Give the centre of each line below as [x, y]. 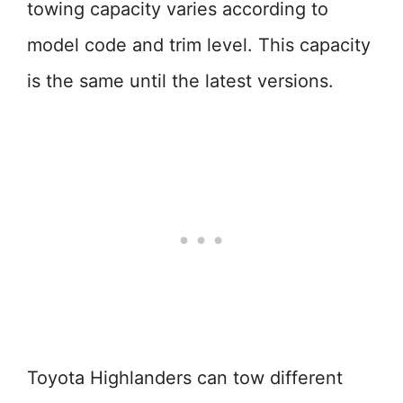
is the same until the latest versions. [180, 81]
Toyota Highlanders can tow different [185, 378]
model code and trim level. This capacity [199, 45]
